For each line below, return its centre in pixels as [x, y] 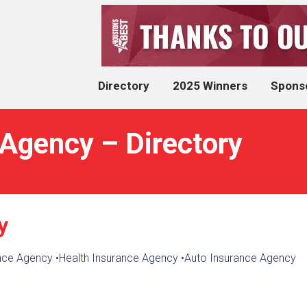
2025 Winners [210, 86]
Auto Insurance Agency [240, 258]
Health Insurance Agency [118, 258]
